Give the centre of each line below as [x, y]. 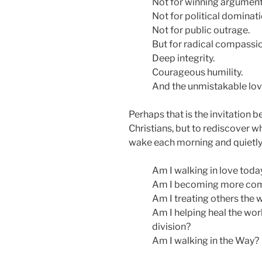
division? [171, 227]
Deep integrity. [183, 58]
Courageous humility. [197, 73]
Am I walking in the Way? [206, 241]
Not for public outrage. [201, 30]
